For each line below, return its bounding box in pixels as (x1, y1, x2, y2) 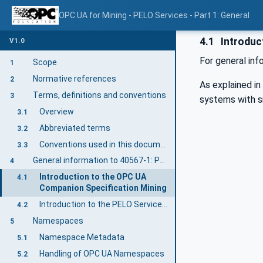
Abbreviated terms (39, 123, 110, 133)
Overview (39, 106, 74, 116)
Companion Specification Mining (39, 183, 167, 193)
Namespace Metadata (39, 232, 124, 242)
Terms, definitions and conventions (32, 90, 166, 100)
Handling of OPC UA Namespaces (39, 249, 164, 259)
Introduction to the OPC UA (39, 172, 146, 182)
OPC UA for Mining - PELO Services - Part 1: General (58, 11, 249, 20)
